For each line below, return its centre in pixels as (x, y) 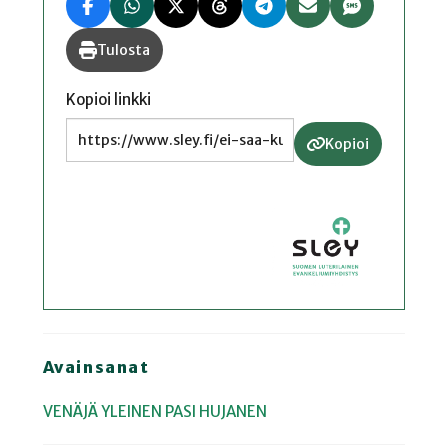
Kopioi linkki (109, 100)
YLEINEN (131, 412)
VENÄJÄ (70, 412)
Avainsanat (96, 366)
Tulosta (123, 50)
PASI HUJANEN (215, 412)
